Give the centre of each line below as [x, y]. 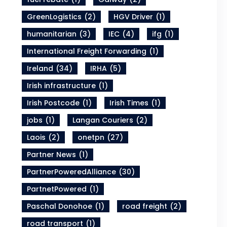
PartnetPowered [57, 189]
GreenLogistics [54, 17]
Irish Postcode [53, 103]
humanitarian [52, 34]
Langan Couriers [103, 120]
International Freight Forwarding [87, 51]
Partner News [52, 155]
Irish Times [129, 103]
